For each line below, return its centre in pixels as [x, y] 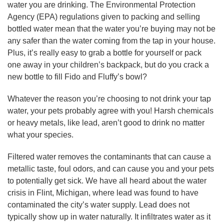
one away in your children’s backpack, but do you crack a [108, 64]
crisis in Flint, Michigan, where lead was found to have [103, 192]
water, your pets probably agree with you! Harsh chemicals [110, 110]
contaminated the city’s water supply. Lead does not [98, 204]
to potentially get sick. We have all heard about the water [107, 180]
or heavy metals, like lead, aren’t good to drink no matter [106, 122]
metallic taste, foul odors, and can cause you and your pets [111, 168]
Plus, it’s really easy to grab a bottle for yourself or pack [104, 52]
